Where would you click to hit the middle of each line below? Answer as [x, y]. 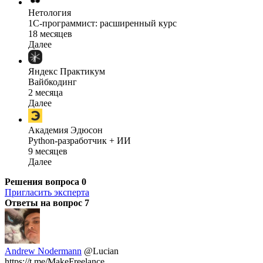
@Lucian [101, 251]
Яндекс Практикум [67, 71]
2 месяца [45, 92]
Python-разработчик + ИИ [80, 140]
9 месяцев [48, 151]
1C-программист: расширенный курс [102, 23]
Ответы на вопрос [45, 203]
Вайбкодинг [53, 82]
